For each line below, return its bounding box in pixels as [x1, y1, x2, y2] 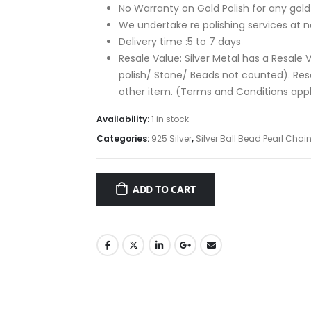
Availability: [96, 112, 151, 125]
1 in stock [151, 112, 189, 125]
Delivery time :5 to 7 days [119, 34, 241, 49]
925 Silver [151, 132, 192, 144]
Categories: [96, 132, 151, 144]
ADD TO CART [132, 182, 196, 196]
